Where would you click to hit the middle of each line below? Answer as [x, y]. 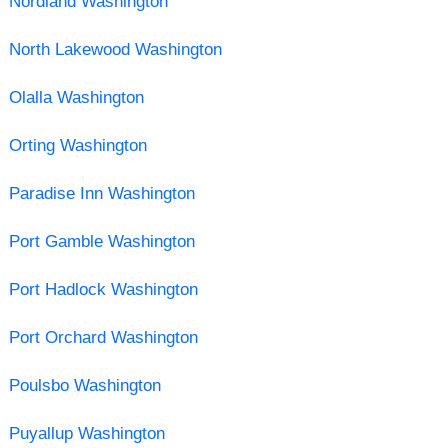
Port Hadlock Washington [103, 289]
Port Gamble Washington [101, 241]
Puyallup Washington [86, 433]
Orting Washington [77, 145]
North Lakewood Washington [115, 49]
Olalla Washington [76, 97]
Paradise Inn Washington [101, 193]
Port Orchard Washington [103, 337]
